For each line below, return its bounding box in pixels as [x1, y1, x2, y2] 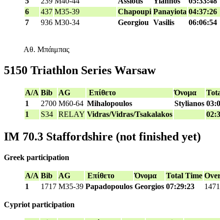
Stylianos [174, 99, 204, 108]
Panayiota [153, 7, 187, 16]
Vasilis [153, 18, 174, 27]
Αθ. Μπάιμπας [24, 45, 69, 54]
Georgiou [118, 18, 149, 27]
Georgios [135, 182, 164, 191]
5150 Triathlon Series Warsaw [4, 64, 156, 77]
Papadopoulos [85, 182, 133, 191]
